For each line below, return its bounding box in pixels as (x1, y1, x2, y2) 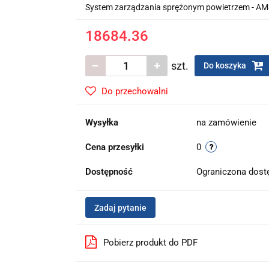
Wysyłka (85, 117, 118, 128)
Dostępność (85, 166, 133, 177)
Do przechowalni (101, 86, 168, 97)
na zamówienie (196, 117, 256, 128)
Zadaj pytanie (94, 203, 147, 213)
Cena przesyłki (85, 142, 144, 153)
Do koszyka (203, 61, 248, 70)
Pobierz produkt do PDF (103, 237, 198, 248)
